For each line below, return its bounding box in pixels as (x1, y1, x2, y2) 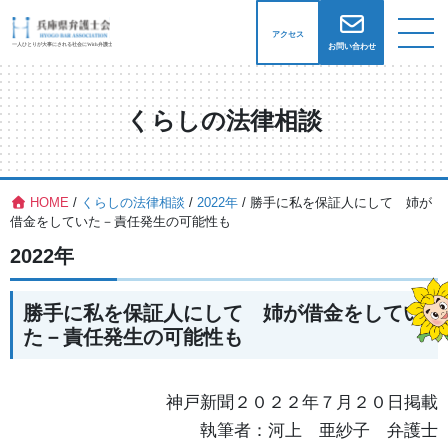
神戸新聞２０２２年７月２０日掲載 (149, 392, 438, 412)
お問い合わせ (328, 41, 376, 51)
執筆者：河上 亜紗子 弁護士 (200, 420, 438, 440)
